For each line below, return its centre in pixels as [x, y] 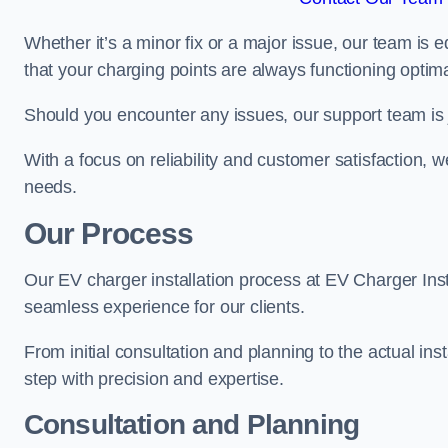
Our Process [109, 233]
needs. [50, 187]
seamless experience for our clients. [164, 307]
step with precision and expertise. [154, 379]
